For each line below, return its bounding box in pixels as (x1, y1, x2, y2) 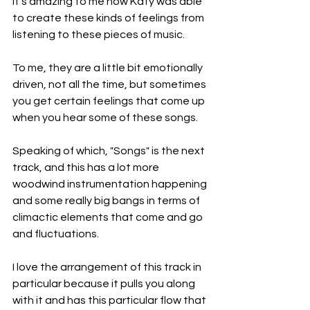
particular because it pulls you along (12, 278, 197, 290)
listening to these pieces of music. (12, 29, 185, 41)
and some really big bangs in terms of (12, 195, 202, 207)
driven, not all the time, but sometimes (12, 79, 208, 91)
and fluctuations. (12, 228, 99, 240)
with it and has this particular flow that (12, 295, 208, 307)
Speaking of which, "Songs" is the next (12, 145, 207, 157)
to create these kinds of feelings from (12, 12, 206, 24)
